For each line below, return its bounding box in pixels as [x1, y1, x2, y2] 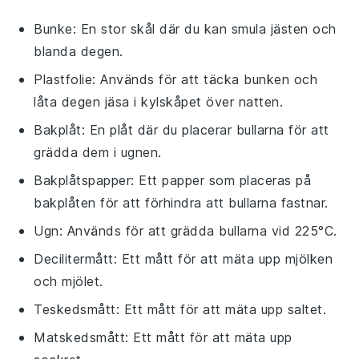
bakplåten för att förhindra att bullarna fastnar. [34, 194, 329, 211]
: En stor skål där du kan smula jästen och [72, 20, 337, 37]
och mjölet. [34, 272, 103, 289]
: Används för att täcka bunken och [92, 71, 318, 87]
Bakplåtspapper [34, 171, 131, 188]
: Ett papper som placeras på [131, 171, 312, 188]
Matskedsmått [34, 329, 126, 345]
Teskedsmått [34, 301, 116, 317]
